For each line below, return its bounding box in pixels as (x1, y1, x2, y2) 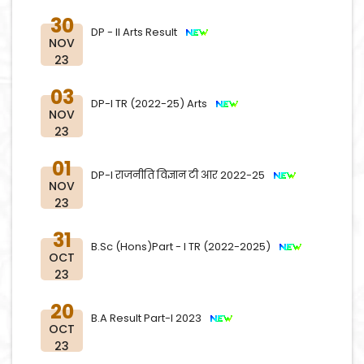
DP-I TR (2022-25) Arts (91, 96, 214, 111)
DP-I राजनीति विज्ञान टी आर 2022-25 (91, 167, 272, 183)
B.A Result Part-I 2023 (91, 310, 209, 326)
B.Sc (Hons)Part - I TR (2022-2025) (91, 239, 278, 254)
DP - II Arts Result (91, 24, 184, 40)
